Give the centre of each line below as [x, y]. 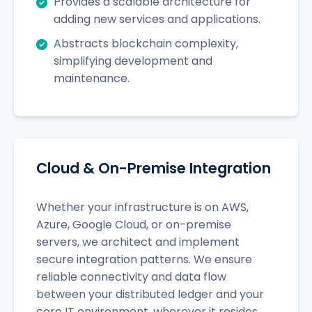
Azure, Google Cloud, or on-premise [134, 224]
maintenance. [92, 78]
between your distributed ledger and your [150, 294]
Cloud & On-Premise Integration [154, 168]
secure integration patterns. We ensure [144, 259]
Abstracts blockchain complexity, [146, 43]
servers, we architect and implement [138, 242]
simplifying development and [133, 61]
